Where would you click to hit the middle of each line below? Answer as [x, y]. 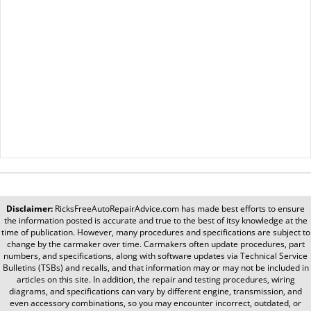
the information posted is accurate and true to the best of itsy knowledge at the [155, 220]
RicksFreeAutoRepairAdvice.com [117, 208]
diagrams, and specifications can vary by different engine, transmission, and [155, 291]
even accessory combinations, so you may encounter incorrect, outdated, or [155, 303]
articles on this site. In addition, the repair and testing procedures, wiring [155, 279]
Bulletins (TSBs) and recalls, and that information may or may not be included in [155, 267]
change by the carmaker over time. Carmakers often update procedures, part [155, 244]
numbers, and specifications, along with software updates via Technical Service [155, 255]
